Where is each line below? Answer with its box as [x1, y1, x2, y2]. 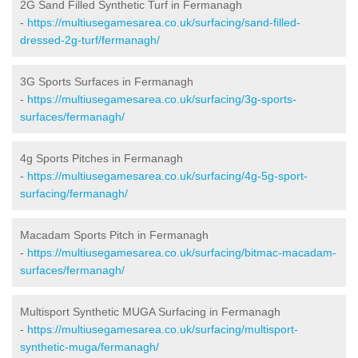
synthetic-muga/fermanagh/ [20, 340, 159, 353]
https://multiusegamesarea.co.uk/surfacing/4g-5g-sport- [27, 169, 308, 182]
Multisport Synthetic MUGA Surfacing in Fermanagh [20, 304, 280, 318]
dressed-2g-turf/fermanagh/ [20, 33, 160, 46]
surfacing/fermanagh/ [20, 186, 128, 200]
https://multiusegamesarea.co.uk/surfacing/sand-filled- [27, 15, 300, 29]
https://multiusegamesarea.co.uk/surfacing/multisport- [27, 322, 298, 336]
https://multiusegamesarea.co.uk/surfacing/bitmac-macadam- [27, 245, 336, 259]
